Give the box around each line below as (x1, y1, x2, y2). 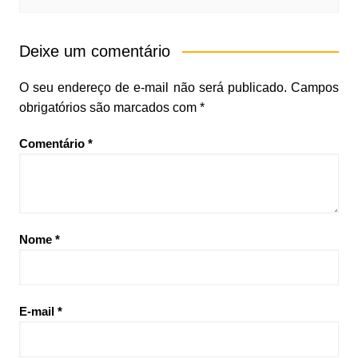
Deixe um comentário (18, 42, 170, 60)
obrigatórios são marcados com (18, 100, 200, 114)
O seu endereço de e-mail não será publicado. (18, 80, 287, 94)
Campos (291, 80, 340, 94)
